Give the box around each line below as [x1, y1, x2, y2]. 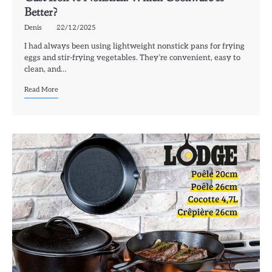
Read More [24, 86, 58, 94]
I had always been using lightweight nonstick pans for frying [24, 41, 245, 52]
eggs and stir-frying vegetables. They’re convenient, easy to [24, 53, 240, 63]
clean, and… [24, 64, 66, 75]
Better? [24, 4, 57, 21]
